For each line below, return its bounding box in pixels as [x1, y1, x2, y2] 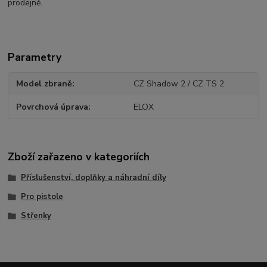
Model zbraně [16, 78, 73, 90]
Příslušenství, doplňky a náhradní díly [20, 172, 166, 184]
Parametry [8, 49, 62, 64]
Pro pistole [20, 191, 63, 202]
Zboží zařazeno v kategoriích [8, 150, 150, 164]
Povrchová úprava [16, 101, 89, 113]
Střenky [20, 210, 51, 221]
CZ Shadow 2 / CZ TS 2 [133, 78, 224, 90]
